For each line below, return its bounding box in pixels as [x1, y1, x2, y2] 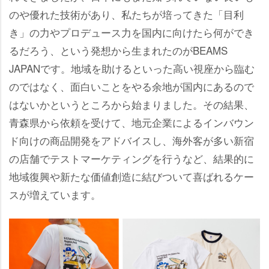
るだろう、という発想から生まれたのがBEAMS [9, 43, 228, 58]
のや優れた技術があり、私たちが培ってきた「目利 [9, 7, 244, 22]
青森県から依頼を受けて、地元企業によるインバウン [9, 115, 254, 130]
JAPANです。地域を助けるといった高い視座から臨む [9, 61, 255, 76]
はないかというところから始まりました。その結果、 [9, 97, 254, 112]
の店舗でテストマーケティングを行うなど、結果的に [9, 151, 254, 166]
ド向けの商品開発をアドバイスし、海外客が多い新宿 [9, 133, 254, 148]
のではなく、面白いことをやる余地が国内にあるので [9, 79, 254, 94]
